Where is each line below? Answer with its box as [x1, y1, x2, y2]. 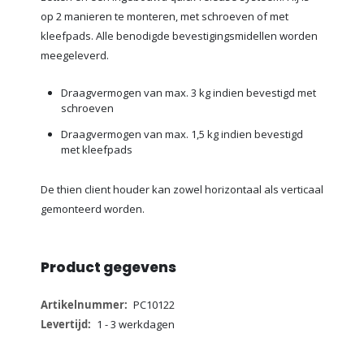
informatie [40, 314, 91, 329]
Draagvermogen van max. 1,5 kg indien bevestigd [61, 127, 303, 142]
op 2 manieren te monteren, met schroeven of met [41, 8, 288, 24]
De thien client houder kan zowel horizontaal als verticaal [41, 181, 323, 197]
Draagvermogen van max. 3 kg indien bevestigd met [61, 85, 316, 101]
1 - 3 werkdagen [96, 317, 175, 332]
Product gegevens [41, 258, 176, 278]
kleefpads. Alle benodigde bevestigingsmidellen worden [41, 28, 318, 43]
